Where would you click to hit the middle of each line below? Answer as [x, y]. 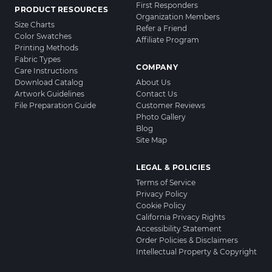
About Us [153, 83]
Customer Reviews [171, 106]
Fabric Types [38, 59]
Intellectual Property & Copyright [196, 252]
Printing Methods [46, 48]
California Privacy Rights [181, 217]
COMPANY [157, 67]
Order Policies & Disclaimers [187, 240]
